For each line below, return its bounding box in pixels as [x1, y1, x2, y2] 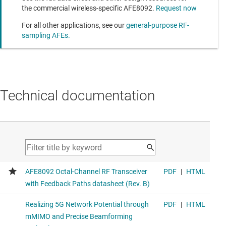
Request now [156, 4, 197, 13]
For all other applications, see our [22, 21, 126, 30]
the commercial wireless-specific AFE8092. [22, 4, 156, 13]
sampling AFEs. [22, 31, 70, 40]
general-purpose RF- [126, 21, 189, 30]
